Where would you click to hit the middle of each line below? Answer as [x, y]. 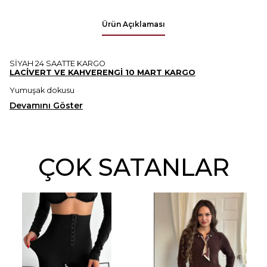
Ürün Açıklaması [133, 24]
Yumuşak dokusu [42, 90]
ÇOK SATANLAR [133, 167]
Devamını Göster [46, 105]
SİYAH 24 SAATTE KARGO [58, 63]
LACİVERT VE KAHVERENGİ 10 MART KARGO [103, 72]
